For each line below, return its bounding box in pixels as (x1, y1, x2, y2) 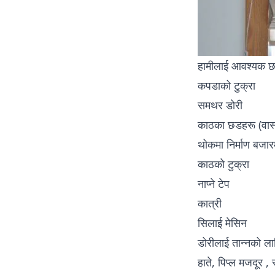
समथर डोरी (198, 97, 242, 112)
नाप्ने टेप (198, 176, 230, 191)
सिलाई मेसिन (198, 215, 247, 230)
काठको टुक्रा (198, 156, 249, 171)
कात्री (198, 195, 222, 211)
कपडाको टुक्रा (198, 77, 255, 93)
